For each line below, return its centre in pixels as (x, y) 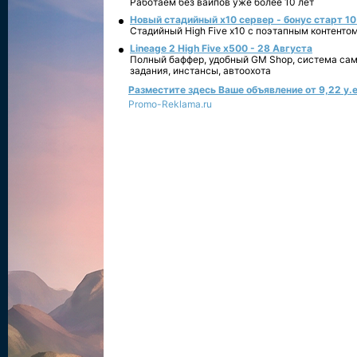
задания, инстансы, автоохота (200, 71)
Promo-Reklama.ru (170, 104)
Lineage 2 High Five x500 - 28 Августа (221, 48)
